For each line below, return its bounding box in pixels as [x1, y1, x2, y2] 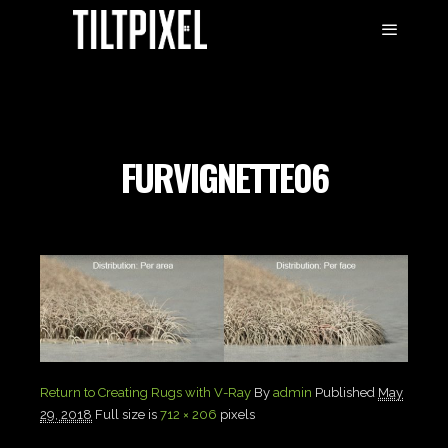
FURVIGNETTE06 [120, 150, 328, 203]
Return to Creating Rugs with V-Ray [40, 384, 251, 400]
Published [315, 384, 378, 400]
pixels [217, 406, 255, 422]
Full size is [95, 406, 160, 422]
